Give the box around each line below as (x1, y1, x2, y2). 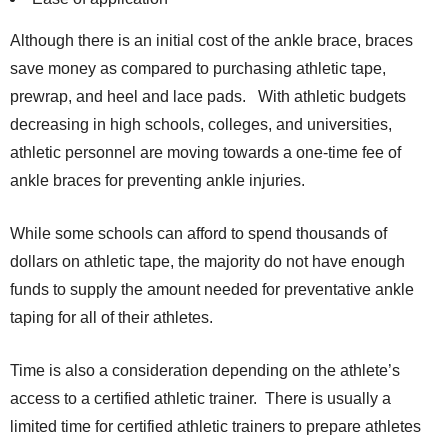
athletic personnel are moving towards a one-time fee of (10, 144, 401, 162)
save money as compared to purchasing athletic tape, (10, 60, 386, 78)
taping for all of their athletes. (10, 309, 213, 327)
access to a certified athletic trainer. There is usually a (10, 390, 391, 408)
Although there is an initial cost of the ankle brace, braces (10, 32, 413, 50)
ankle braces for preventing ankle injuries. (10, 172, 305, 190)
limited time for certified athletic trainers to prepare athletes (10, 418, 421, 436)
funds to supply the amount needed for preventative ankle (10, 281, 414, 299)
